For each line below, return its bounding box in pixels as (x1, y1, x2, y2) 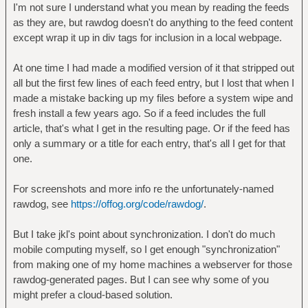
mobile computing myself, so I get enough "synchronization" (12, 243, 280, 255)
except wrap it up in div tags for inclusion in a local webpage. (12, 32, 282, 43)
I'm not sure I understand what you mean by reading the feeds (12, 1, 289, 13)
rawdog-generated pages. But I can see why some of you (12, 274, 269, 285)
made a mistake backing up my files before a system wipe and (12, 92, 293, 104)
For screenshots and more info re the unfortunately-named (12, 183, 274, 195)
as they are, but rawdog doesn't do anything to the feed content (12, 16, 293, 28)
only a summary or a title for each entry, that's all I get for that (12, 137, 285, 149)
